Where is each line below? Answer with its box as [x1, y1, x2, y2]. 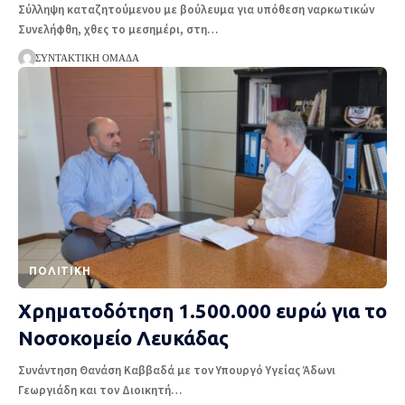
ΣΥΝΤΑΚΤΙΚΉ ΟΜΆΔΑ [34, 52, 139, 65]
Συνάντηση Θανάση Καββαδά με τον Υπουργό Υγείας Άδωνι [18, 363, 335, 379]
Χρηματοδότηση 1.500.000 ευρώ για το [18, 299, 387, 323]
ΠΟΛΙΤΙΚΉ [29, 265, 91, 278]
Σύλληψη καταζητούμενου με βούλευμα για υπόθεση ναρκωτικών [18, 2, 374, 18]
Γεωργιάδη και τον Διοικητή [18, 382, 171, 399]
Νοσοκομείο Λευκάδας [18, 326, 229, 350]
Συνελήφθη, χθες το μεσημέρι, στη [18, 22, 207, 38]
